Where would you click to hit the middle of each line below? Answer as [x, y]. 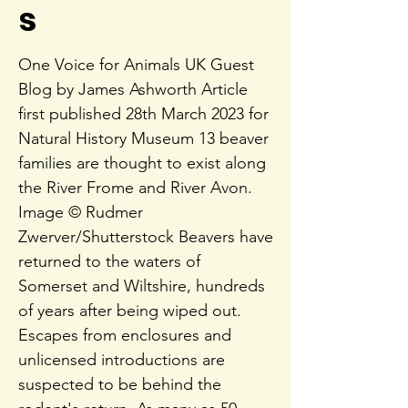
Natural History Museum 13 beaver [143, 138]
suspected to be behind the [120, 384]
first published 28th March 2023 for [143, 114]
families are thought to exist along [142, 163]
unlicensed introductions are [122, 360]
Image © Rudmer [81, 212]
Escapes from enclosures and [125, 335]
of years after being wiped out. [130, 311]
